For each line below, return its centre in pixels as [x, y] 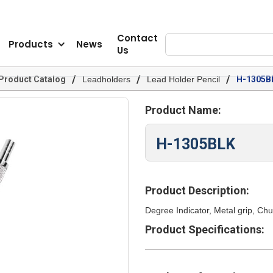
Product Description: [197, 190]
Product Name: [183, 110]
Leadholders [106, 79]
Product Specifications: [204, 229]
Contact [138, 38]
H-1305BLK [195, 144]
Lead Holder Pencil [183, 79]
